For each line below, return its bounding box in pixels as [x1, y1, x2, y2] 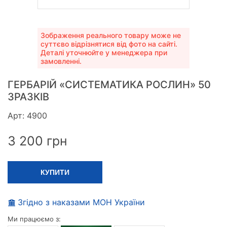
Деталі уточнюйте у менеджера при [41, 48, 167, 57]
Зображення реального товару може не [41, 31, 181, 40]
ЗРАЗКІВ [8, 91, 49, 103]
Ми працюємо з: [8, 215, 61, 223]
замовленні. [41, 57, 82, 66]
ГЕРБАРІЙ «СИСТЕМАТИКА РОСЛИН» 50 [8, 79, 211, 91]
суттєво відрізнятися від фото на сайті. [41, 40, 177, 49]
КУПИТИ [41, 168, 69, 177]
